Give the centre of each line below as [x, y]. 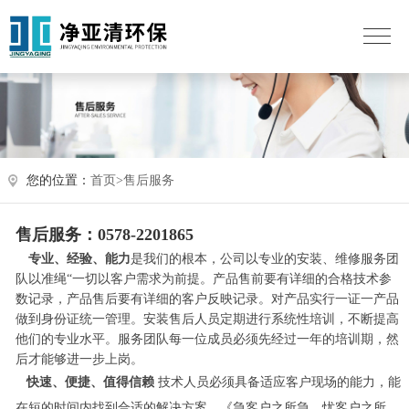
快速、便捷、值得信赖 [86, 383]
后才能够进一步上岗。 [79, 360]
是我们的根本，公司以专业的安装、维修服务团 [264, 259]
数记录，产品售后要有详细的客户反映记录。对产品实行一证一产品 [207, 299]
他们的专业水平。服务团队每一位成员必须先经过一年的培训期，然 [207, 340]
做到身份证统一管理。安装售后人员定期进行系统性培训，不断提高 [207, 320]
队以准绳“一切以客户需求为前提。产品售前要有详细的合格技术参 [203, 279]
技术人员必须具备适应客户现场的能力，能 [279, 383]
